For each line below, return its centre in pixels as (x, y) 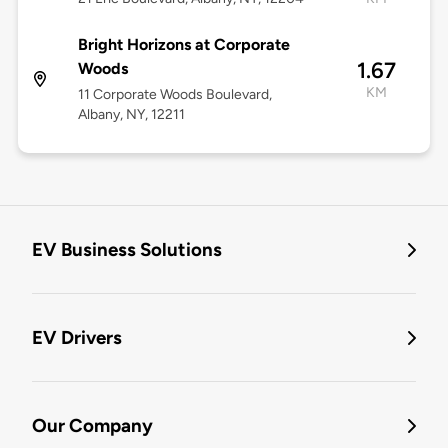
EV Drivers (77, 338)
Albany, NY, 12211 (131, 115)
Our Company (92, 426)
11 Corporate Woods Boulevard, (174, 95)
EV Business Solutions (127, 250)
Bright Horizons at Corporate (183, 45)
